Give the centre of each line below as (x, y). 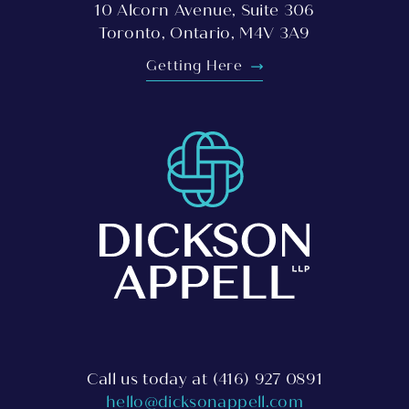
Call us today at (149, 380)
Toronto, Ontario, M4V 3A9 (204, 33)
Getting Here (197, 66)
